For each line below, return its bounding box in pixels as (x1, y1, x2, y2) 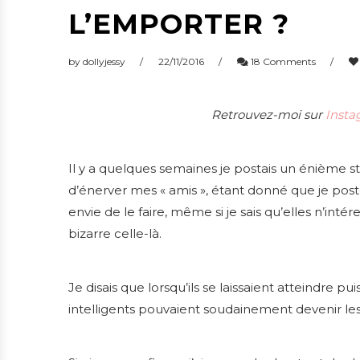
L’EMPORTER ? (68, 7, 290, 42)
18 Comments (248, 55, 316, 68)
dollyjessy (83, 55, 125, 68)
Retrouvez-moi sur (211, 107, 325, 123)
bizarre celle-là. (68, 226, 162, 242)
